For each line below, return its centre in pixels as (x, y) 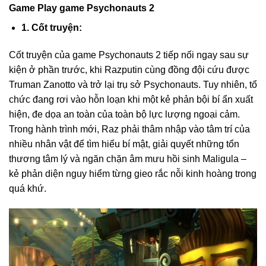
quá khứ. (28, 188)
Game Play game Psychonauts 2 (82, 8)
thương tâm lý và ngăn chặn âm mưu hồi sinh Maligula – (128, 159)
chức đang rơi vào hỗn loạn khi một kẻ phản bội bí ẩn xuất (131, 99)
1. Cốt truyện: (51, 28)
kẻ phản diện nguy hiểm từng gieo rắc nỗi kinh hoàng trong (133, 173)
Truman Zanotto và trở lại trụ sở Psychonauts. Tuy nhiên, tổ (133, 84)
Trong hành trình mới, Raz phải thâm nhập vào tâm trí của (129, 129)
